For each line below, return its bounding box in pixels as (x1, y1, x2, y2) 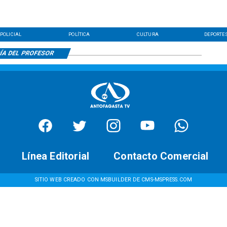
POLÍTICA (68, 31, 90, 37)
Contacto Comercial (113, 150, 209, 163)
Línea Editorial (22, 150, 90, 163)
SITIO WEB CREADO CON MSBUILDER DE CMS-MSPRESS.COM (34, 176, 192, 183)
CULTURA (137, 31, 159, 37)
